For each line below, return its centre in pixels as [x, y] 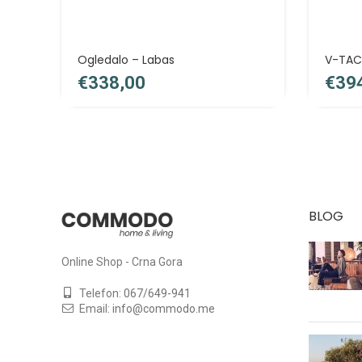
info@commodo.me [164, 308]
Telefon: [100, 293]
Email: [95, 308]
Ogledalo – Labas [126, 60]
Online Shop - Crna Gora [122, 261]
